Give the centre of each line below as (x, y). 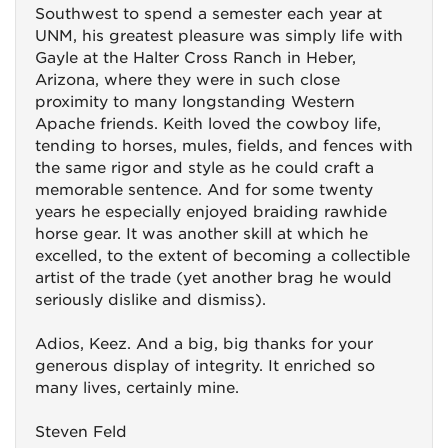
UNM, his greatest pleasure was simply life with (219, 36)
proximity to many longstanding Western (195, 102)
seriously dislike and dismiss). (150, 300)
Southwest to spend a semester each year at (208, 14)
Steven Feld (81, 432)
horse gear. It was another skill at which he (201, 234)
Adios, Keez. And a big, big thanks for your (204, 344)
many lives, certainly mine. (137, 388)
